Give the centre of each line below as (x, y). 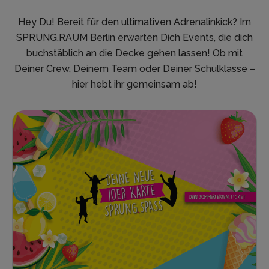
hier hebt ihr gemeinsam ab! (134, 85)
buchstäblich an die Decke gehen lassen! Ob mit (134, 53)
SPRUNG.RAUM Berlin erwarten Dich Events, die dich (134, 38)
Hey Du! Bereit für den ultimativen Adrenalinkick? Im (134, 22)
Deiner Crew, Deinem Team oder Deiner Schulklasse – (134, 69)
